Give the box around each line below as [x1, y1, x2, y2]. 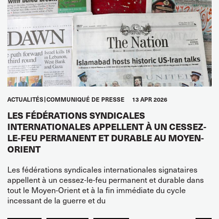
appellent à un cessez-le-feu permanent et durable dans [7, 173, 204, 185]
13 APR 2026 [132, 95, 167, 103]
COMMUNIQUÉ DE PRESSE [46, 95, 125, 103]
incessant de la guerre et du [7, 194, 106, 206]
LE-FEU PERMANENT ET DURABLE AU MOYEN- [7, 131, 204, 144]
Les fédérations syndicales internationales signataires [7, 163, 197, 175]
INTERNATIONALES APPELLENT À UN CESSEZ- [7, 120, 206, 132]
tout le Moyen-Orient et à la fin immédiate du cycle [7, 183, 186, 196]
